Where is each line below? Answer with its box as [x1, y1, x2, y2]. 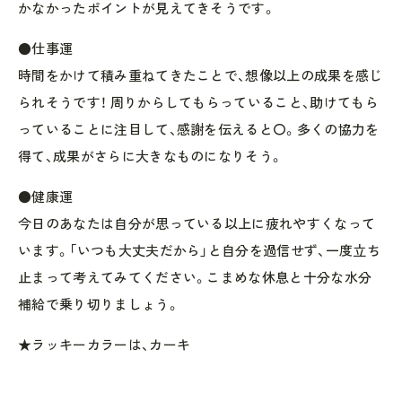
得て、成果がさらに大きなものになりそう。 [18, 147, 284, 164]
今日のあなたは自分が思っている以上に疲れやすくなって [18, 214, 376, 232]
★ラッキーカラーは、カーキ [18, 336, 191, 353]
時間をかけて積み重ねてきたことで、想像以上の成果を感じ [18, 66, 383, 83]
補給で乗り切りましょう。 [18, 295, 179, 312]
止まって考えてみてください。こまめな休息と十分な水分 [18, 268, 372, 285]
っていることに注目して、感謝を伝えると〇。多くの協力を [18, 120, 380, 137]
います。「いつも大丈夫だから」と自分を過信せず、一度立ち [18, 241, 380, 258]
